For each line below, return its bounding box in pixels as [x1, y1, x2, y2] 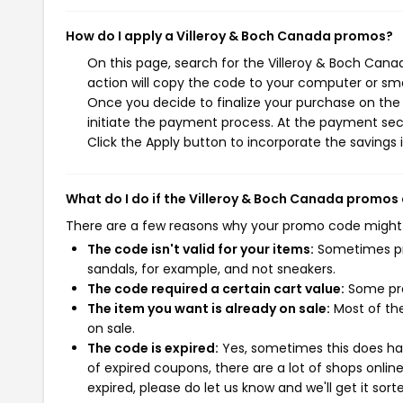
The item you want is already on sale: [87, 299, 330, 318]
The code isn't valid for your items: [87, 239, 314, 258]
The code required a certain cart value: [87, 279, 345, 298]
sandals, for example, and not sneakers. [87, 259, 336, 278]
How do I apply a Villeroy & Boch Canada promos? [66, 26, 393, 45]
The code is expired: [87, 338, 219, 357]
